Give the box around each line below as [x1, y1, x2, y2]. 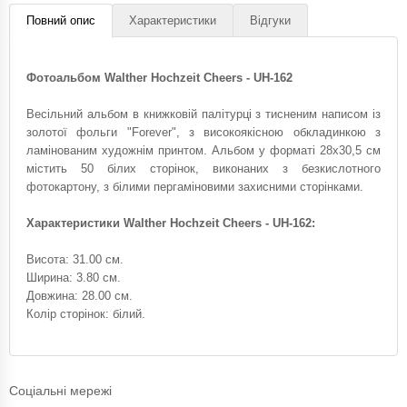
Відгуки [250, 13, 291, 27]
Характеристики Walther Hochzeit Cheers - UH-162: [26, 215, 315, 230]
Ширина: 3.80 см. [26, 270, 121, 284]
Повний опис [26, 13, 95, 27]
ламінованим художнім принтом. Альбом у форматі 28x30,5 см [26, 143, 381, 157]
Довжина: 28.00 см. [26, 288, 133, 303]
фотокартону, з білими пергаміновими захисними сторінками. [26, 179, 363, 194]
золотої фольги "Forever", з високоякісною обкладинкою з [26, 124, 381, 139]
